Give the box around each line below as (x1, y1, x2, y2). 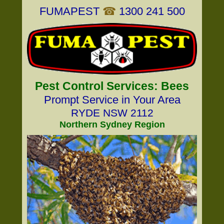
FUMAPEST (39, 5, 99, 17)
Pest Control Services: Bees (35, 79, 189, 92)
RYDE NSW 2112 (70, 107, 153, 118)
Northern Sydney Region (59, 119, 165, 129)
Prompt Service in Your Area (43, 93, 180, 106)
